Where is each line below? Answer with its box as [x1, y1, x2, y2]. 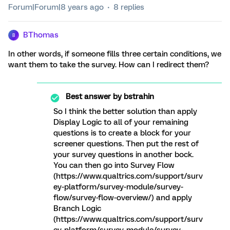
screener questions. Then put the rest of [53, 139, 199, 148]
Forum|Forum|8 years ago [8, 3, 104, 12]
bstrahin [122, 92, 154, 101]
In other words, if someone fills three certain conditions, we [8, 49, 221, 59]
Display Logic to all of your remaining [53, 118, 188, 127]
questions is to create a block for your [53, 128, 191, 138]
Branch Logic [53, 204, 101, 213]
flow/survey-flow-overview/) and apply [53, 193, 192, 202]
